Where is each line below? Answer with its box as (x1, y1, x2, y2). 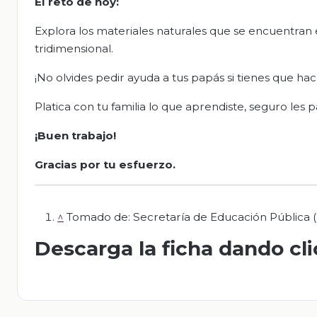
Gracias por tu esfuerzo (35, 158, 173, 172)
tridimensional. (35, 42, 113, 56)
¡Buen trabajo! (35, 129, 116, 143)
